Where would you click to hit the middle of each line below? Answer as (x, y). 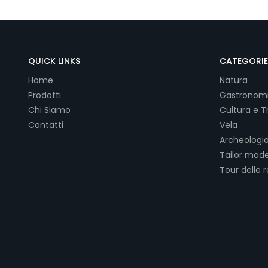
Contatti (46, 125)
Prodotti (45, 95)
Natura (234, 80)
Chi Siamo (49, 110)
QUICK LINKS (54, 61)
